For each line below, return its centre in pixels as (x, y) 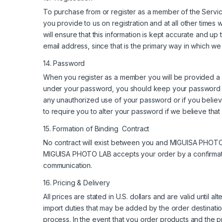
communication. (68, 165)
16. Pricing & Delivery (77, 182)
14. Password (64, 63)
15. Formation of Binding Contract (96, 128)
